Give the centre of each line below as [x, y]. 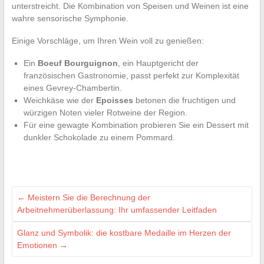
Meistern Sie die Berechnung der [88, 197]
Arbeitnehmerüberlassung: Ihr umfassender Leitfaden [117, 209]
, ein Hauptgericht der [158, 63]
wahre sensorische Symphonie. [70, 18]
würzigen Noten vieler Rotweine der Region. [105, 112]
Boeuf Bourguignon [77, 63]
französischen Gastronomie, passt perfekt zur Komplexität [131, 75]
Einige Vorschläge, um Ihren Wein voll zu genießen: [108, 40]
